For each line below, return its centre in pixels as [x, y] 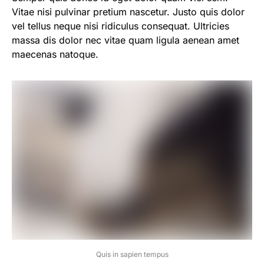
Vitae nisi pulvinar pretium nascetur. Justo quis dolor [128, 12]
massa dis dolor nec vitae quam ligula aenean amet [126, 40]
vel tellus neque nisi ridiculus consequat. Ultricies [121, 26]
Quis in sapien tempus [132, 254]
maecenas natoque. [55, 55]
